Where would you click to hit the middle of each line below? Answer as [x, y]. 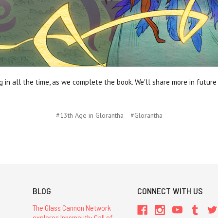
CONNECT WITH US [170, 191]
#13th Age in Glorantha [90, 115]
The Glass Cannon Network [72, 207]
